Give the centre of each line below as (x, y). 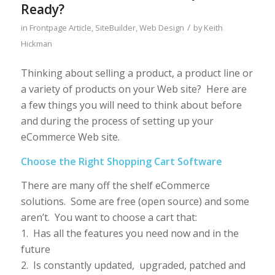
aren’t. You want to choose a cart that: (109, 218)
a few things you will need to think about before (131, 105)
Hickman (36, 44)
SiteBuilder (115, 28)
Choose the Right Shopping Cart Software (121, 161)
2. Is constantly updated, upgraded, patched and (133, 265)
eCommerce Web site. (70, 137)
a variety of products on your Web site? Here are (134, 89)
